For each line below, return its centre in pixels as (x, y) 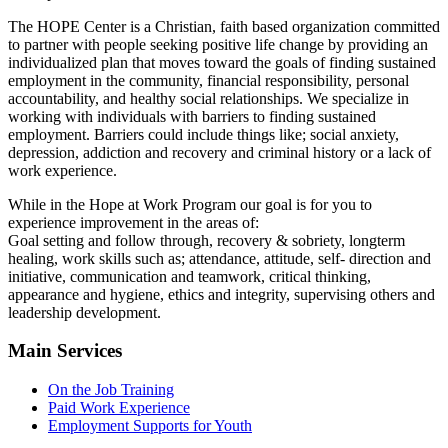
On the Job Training (111, 390)
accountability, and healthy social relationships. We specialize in (208, 98)
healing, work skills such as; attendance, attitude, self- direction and (219, 258)
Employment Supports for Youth (150, 426)
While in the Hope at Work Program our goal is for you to (190, 204)
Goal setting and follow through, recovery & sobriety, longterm (206, 240)
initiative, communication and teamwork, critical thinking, (189, 276)
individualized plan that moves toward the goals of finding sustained (222, 62)
